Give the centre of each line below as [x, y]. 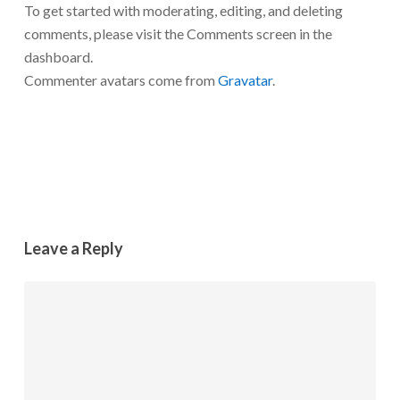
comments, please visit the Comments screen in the [178, 33]
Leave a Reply [73, 248]
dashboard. [58, 56]
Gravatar [245, 79]
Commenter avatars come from [121, 79]
